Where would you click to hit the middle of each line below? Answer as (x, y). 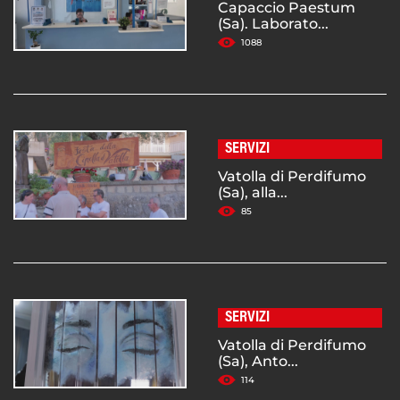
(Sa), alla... (253, 193)
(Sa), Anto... (258, 362)
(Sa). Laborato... (273, 24)
